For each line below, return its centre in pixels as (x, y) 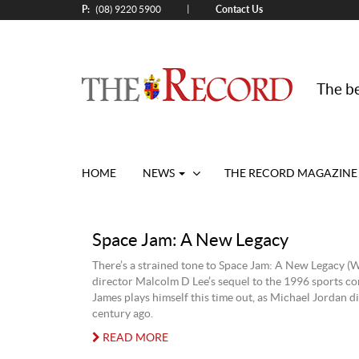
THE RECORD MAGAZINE (290, 174)
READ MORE (134, 338)
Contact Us (239, 9)
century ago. (122, 314)
